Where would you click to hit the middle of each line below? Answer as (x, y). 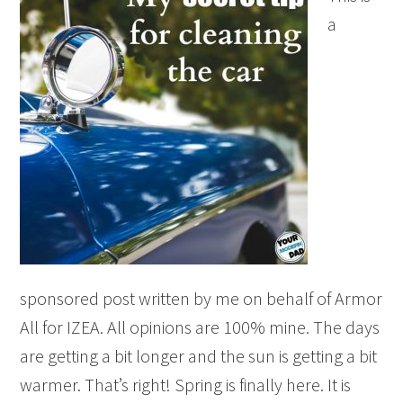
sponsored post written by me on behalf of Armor (201, 298)
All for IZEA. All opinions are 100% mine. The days (200, 327)
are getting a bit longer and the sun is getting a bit (199, 356)
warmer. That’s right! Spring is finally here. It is (186, 385)
